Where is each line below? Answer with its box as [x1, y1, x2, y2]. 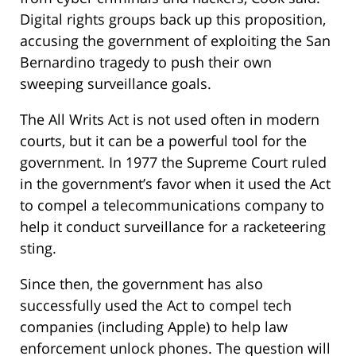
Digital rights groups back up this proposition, [20, 10, 326, 29]
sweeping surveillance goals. [20, 74, 211, 94]
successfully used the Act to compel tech [20, 296, 292, 315]
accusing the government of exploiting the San [20, 31, 331, 51]
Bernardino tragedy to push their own [20, 52, 272, 72]
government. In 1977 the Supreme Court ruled [20, 153, 327, 172]
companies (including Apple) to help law [20, 317, 288, 337]
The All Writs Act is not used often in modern [20, 110, 319, 130]
